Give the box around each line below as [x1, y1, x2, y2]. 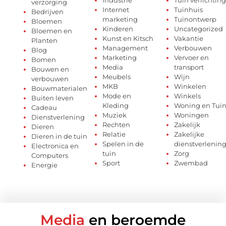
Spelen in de [102, 139, 144, 148]
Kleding [102, 101, 129, 109]
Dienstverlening [31, 112, 85, 121]
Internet [102, 5, 130, 14]
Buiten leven [31, 93, 74, 102]
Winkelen [174, 82, 206, 90]
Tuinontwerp [174, 15, 216, 23]
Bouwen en [31, 65, 70, 73]
